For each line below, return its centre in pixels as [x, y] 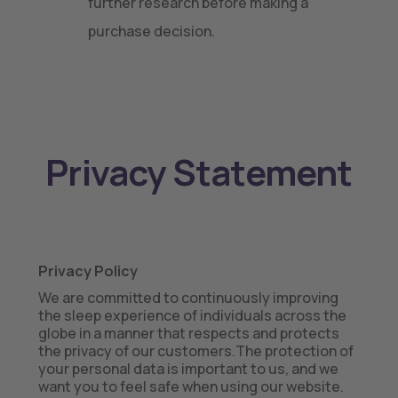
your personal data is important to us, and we [188, 369]
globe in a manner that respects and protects [188, 333]
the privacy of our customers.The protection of [195, 351]
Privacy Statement [199, 172]
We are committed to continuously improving [188, 298]
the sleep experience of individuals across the [192, 315]
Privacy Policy [88, 271]
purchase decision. [151, 31]
